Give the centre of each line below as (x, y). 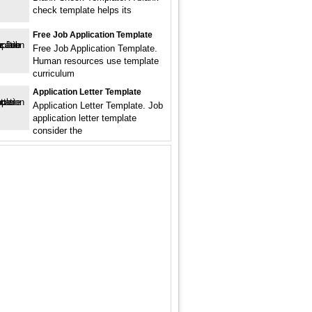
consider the (57, 131)
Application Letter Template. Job (98, 106)
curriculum (54, 73)
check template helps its (82, 10)
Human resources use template (96, 61)
